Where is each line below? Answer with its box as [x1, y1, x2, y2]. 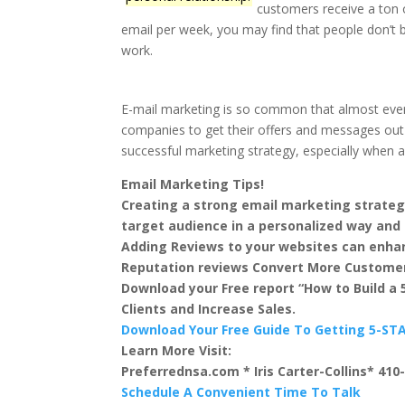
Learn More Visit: [121, 342, 232, 360]
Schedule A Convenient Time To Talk [121, 383, 362, 401]
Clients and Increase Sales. [121, 300, 297, 318]
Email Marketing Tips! [121, 175, 265, 193]
